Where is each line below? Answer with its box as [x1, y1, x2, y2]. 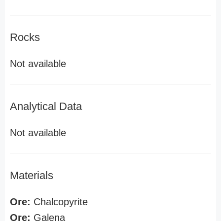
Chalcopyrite [31, 196, 88, 207]
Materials [10, 169, 53, 182]
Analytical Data [10, 100, 82, 112]
